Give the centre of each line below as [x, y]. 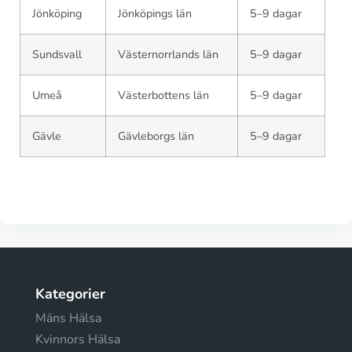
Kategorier [70, 293]
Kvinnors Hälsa [78, 340]
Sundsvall [57, 54]
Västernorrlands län [168, 54]
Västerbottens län [163, 95]
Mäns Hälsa [68, 318]
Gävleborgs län [156, 136]
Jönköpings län [155, 13]
